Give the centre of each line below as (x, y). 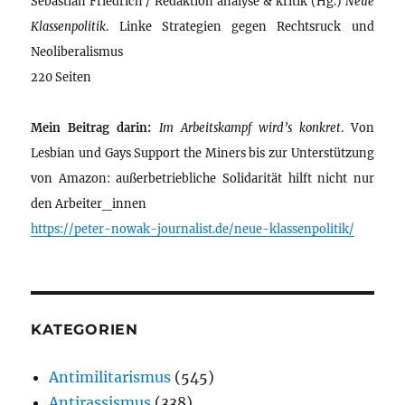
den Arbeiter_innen (89, 203)
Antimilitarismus (110, 377)
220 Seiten (61, 76)
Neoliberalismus (77, 51)
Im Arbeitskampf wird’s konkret (250, 127)
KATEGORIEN (85, 329)
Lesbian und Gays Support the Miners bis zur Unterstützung (202, 152)
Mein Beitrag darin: (91, 127)
